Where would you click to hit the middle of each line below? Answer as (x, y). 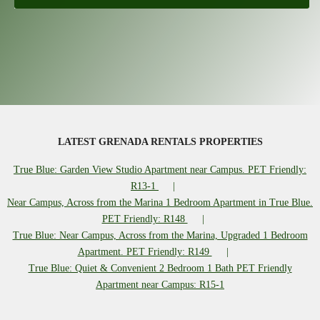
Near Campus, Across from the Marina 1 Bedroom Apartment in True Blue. (160, 202)
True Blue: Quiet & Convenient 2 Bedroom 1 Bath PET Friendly (160, 268)
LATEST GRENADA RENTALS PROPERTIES (160, 142)
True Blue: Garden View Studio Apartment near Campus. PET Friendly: (160, 170)
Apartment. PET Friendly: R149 (145, 252)
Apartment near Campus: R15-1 (160, 285)
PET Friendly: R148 (145, 219)
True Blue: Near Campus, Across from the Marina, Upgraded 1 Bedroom (160, 235)
